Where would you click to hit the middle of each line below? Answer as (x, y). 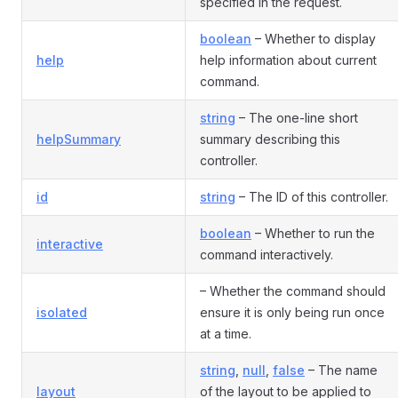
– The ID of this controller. (312, 197)
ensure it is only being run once (292, 312)
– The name (341, 370)
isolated (62, 312)
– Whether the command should (293, 291)
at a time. (226, 334)
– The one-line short (297, 118)
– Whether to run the (313, 233)
